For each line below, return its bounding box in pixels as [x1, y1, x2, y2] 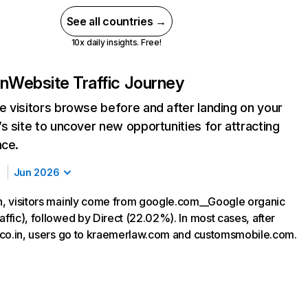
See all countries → [66, 14, 166, 28]
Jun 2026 [13, 166, 60, 178]
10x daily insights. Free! [71, 37, 162, 47]
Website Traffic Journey [8, 73, 184, 93]
